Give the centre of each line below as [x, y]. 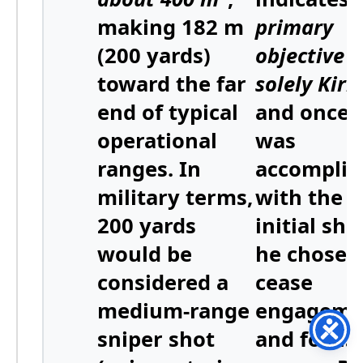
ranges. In [149, 169]
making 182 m [171, 28]
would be [145, 254]
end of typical [168, 113]
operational [157, 141]
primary [294, 28]
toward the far [172, 84]
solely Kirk [307, 84]
